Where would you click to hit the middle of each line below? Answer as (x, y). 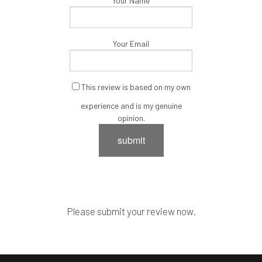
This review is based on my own (135, 87)
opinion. (131, 118)
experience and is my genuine (131, 106)
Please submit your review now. (131, 211)
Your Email (131, 44)
